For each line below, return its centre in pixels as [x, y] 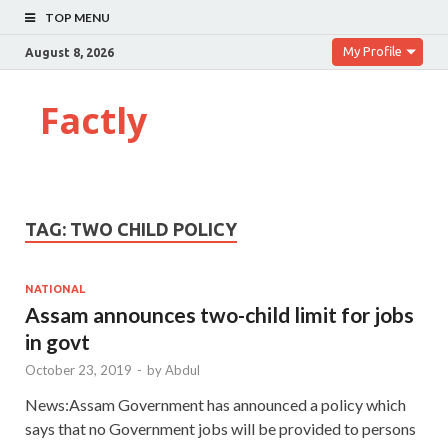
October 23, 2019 [78, 369]
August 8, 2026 [69, 52]
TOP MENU [77, 17]
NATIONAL [55, 288]
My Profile [372, 51]
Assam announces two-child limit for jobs [219, 314]
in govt [57, 341]
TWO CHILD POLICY [153, 229]
